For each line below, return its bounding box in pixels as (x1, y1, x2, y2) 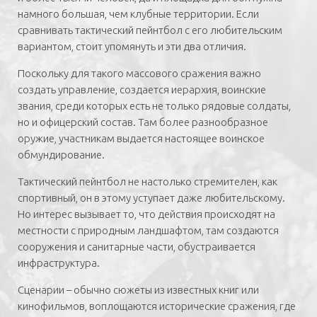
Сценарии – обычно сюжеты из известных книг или (18, 284, 259, 296)
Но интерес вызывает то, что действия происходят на (18, 208, 275, 220)
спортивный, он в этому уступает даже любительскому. (18, 192, 285, 204)
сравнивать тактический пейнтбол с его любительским (18, 24, 282, 36)
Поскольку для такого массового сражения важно (18, 67, 261, 79)
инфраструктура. (18, 257, 100, 269)
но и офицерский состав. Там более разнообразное (18, 116, 268, 128)
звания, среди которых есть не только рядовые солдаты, (18, 100, 291, 112)
